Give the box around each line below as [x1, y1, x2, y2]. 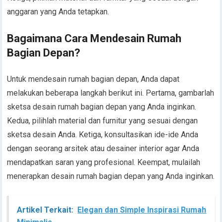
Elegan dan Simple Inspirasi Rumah [77, 205, 207, 215]
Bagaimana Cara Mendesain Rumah [7, 32, 182, 45]
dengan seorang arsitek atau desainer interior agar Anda [7, 144, 200, 153]
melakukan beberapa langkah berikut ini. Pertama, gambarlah [7, 88, 215, 98]
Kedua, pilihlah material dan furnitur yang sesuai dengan [7, 116, 198, 125]
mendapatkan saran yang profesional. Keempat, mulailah [7, 158, 201, 167]
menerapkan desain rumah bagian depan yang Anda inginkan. [7, 171, 215, 181]
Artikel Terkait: [17, 205, 74, 215]
